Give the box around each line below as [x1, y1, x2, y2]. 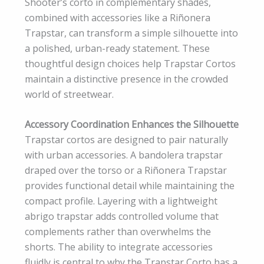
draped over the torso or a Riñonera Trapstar [25, 164, 227, 177]
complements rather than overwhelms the [25, 225, 211, 239]
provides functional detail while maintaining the [25, 179, 235, 193]
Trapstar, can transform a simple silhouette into [25, 26, 238, 39]
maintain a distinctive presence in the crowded [25, 72, 228, 85]
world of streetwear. [25, 87, 114, 101]
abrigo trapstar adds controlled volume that [25, 210, 219, 223]
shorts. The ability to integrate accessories [25, 240, 213, 254]
